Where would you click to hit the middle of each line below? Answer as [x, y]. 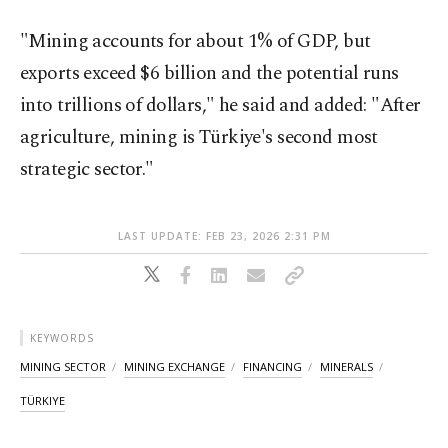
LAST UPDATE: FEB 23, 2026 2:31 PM [224, 235]
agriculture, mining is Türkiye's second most [199, 137]
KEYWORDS [62, 337]
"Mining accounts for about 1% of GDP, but [195, 41]
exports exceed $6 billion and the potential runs [209, 73]
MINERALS [346, 366]
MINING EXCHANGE [174, 366]
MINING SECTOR [63, 366]
